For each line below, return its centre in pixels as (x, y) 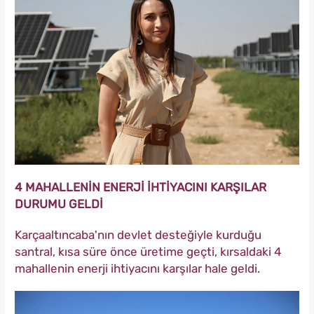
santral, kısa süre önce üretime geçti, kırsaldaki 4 (148, 251)
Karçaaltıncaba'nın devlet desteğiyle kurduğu (138, 234)
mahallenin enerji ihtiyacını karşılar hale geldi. (137, 268)
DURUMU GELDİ (59, 204)
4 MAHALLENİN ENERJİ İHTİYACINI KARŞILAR (141, 187)
